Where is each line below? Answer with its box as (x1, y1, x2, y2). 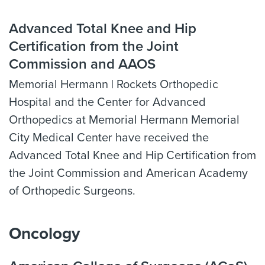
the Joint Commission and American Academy (9, 166, 248, 180)
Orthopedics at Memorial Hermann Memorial (9, 113, 240, 127)
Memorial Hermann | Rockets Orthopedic (9, 77, 218, 92)
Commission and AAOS (9, 56, 156, 73)
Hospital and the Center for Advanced (9, 95, 206, 109)
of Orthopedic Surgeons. (9, 184, 135, 198)
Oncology (9, 224, 80, 244)
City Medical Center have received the (9, 131, 209, 145)
